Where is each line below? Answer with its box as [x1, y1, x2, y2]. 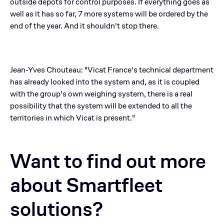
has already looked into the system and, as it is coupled [10, 76, 199, 87]
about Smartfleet [10, 172, 162, 197]
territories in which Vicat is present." [10, 112, 135, 123]
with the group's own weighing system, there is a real [10, 88, 192, 99]
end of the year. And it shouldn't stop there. [10, 20, 160, 31]
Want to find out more [10, 148, 206, 173]
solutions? [10, 196, 103, 221]
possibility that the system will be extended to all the [10, 100, 192, 111]
